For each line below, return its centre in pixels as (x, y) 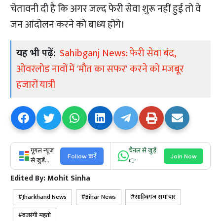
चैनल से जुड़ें (142, 151)
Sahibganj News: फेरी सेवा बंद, (117, 54)
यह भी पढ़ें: (36, 54)
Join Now (183, 156)
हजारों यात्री (36, 85)
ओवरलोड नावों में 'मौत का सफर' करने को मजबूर (100, 69)
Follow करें (82, 156)
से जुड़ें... (40, 161)
